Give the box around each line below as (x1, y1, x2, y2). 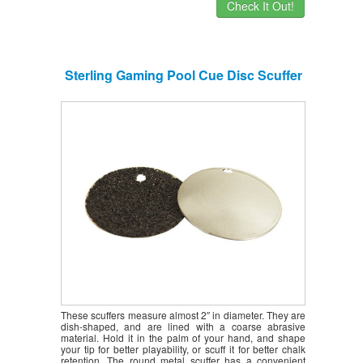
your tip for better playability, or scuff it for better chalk (61, 341, 305, 356)
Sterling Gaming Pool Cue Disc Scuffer (64, 65, 302, 84)
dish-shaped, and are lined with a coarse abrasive (61, 318, 305, 333)
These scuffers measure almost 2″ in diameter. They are (61, 307, 305, 322)
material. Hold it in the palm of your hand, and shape (61, 330, 305, 344)
